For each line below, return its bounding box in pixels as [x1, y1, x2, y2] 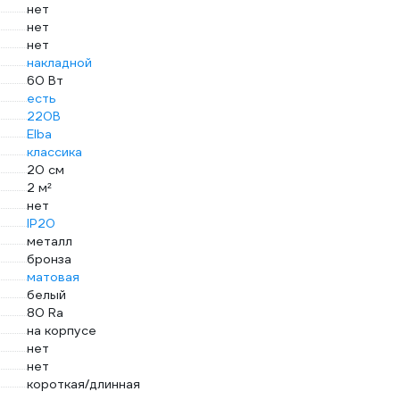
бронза [26, 251, 71, 267]
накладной [26, 54, 92, 71]
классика [26, 144, 82, 160]
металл [26, 233, 72, 249]
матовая [26, 269, 79, 285]
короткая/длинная [26, 376, 140, 392]
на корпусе [26, 322, 96, 338]
